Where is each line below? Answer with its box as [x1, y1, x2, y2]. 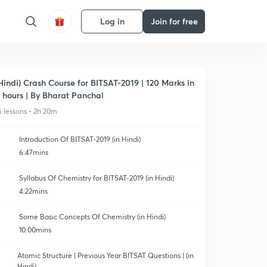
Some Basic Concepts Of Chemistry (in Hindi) [19, 212, 166, 221]
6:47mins [19, 148, 48, 157]
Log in [100, 15, 125, 27]
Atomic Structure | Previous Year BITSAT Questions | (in [17, 251, 194, 260]
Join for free [150, 15, 198, 27]
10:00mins [19, 225, 51, 234]
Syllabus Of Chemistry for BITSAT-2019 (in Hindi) [19, 173, 174, 182]
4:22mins [19, 187, 48, 195]
